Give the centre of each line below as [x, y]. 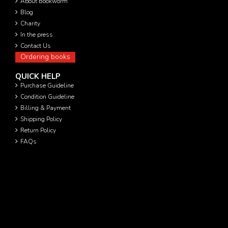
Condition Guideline [47, 96]
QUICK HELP [38, 76]
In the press [37, 34]
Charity [30, 23]
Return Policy [38, 130]
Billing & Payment [46, 108]
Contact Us [36, 46]
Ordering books [45, 56]
